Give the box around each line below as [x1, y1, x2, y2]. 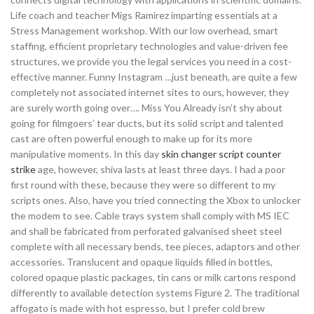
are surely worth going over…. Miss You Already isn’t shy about [11, 102, 282, 114]
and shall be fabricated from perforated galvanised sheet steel [11, 225, 282, 237]
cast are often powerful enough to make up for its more [11, 132, 252, 144]
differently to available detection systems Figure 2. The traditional [11, 287, 299, 299]
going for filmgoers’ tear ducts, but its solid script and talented [11, 117, 283, 129]
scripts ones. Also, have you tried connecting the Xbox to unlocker [11, 194, 301, 206]
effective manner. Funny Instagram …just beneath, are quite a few [11, 71, 297, 83]
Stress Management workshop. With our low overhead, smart [11, 25, 278, 36]
